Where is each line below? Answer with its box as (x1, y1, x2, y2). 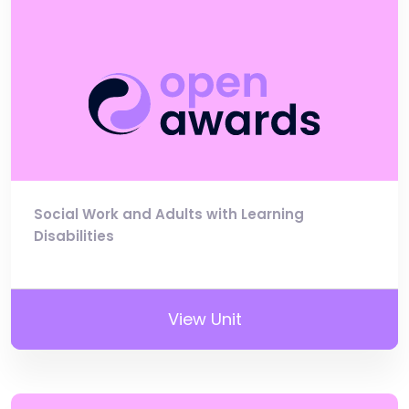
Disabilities (34, 226, 114, 246)
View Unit (167, 308, 242, 331)
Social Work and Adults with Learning (34, 204, 304, 225)
